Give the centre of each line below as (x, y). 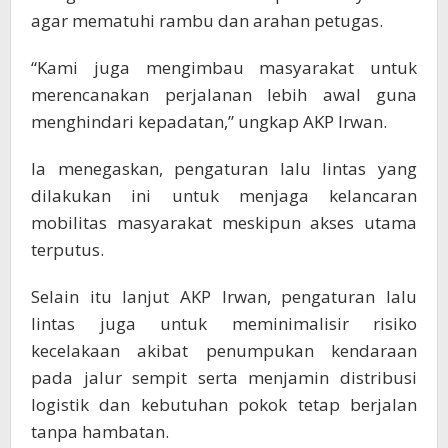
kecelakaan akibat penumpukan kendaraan (224, 350)
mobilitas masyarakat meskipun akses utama (224, 222)
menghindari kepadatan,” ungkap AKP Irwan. (209, 121)
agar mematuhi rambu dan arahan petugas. (207, 20)
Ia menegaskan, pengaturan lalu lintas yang (224, 168)
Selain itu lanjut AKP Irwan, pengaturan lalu (224, 296)
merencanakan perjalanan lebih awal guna (224, 94)
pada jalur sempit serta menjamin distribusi (224, 377)
